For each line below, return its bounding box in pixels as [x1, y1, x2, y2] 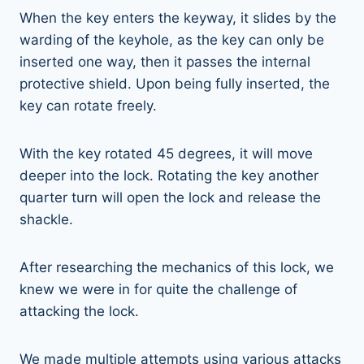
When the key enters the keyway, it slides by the [19, 9, 336, 26]
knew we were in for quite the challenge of [19, 280, 297, 297]
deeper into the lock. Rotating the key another [19, 167, 318, 184]
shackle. [19, 210, 77, 227]
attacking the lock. [19, 302, 143, 319]
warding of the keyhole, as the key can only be [19, 31, 324, 48]
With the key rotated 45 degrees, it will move [19, 145, 313, 162]
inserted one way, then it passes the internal [19, 53, 310, 70]
